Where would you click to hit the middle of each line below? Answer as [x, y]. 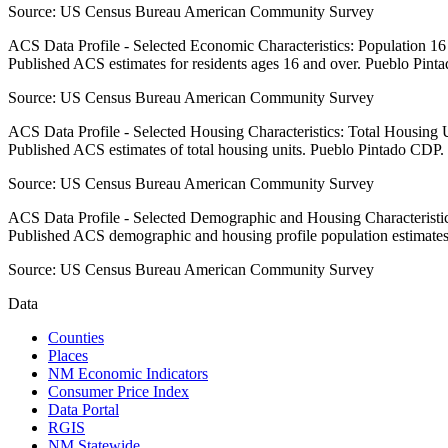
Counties [76, 338]
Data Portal [83, 410]
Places [68, 356]
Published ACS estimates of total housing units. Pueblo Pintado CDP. [226, 150]
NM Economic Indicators [128, 374]
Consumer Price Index [118, 392]
